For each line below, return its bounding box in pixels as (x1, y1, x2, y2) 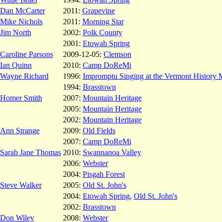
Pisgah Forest (82, 169, 125, 178)
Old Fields (82, 126, 115, 135)
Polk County (82, 28, 122, 37)
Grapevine (82, 6, 115, 15)
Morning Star (82, 17, 124, 26)
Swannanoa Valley (82, 148, 141, 157)
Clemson (103, 50, 131, 58)
